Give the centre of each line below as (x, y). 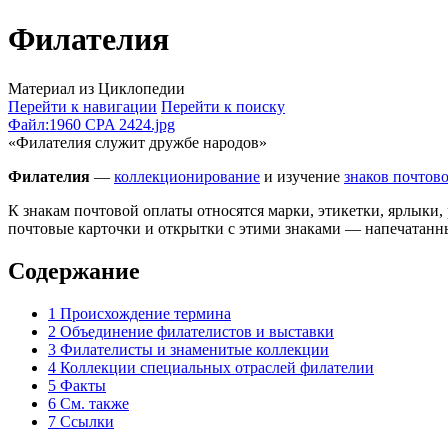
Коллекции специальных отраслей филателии (217, 367)
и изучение (302, 176)
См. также (94, 403)
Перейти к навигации (82, 106)
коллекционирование (187, 176)
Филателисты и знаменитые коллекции (194, 349)
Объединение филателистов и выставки (197, 331)
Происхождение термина (145, 313)
